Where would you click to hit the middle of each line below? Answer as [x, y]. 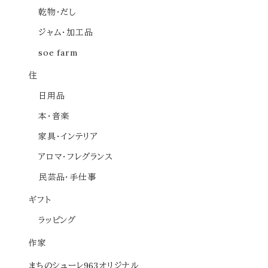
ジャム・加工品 [66, 32]
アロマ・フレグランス [76, 157]
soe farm [58, 53]
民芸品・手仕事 [67, 177]
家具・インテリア [68, 136]
